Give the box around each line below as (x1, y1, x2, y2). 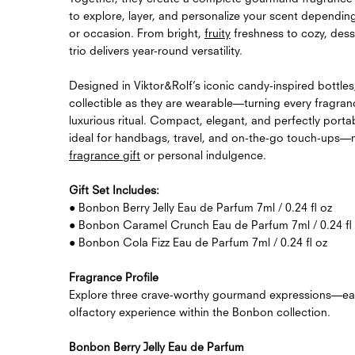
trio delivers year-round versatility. (69, 43, 242, 57)
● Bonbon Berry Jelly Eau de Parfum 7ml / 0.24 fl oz (69, 200, 332, 214)
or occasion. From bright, (69, 25, 204, 40)
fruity (204, 25, 231, 40)
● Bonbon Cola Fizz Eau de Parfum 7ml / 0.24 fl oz (69, 235, 327, 249)
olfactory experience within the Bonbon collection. (69, 304, 330, 319)
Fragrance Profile (69, 269, 158, 284)
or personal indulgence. (140, 147, 266, 162)
